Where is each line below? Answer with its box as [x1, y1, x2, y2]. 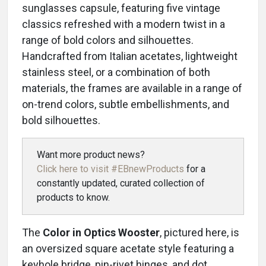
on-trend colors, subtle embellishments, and [22, 97, 229, 110]
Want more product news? [37, 148, 145, 160]
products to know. [37, 191, 110, 203]
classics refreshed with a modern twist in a [22, 17, 225, 30]
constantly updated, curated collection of [37, 177, 205, 189]
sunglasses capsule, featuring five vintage [22, 1, 220, 14]
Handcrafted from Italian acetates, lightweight [22, 49, 237, 62]
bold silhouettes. [22, 113, 100, 126]
